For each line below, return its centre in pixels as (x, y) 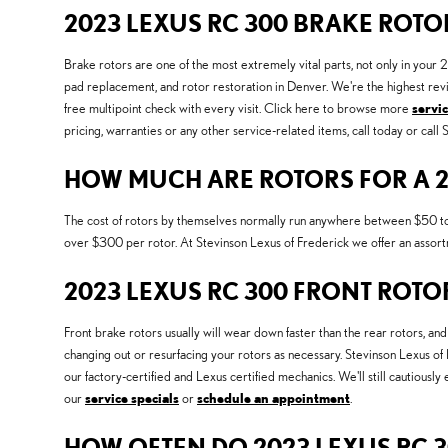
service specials (132, 398)
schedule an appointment (273, 398)
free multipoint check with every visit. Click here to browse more (238, 108)
